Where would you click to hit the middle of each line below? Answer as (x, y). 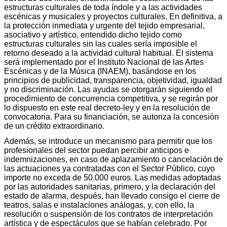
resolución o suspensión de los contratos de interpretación (108, 214)
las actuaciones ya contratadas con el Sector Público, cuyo (109, 168)
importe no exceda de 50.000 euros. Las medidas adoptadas (112, 177)
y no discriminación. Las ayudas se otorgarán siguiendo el (108, 89)
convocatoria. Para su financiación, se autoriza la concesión (111, 117)
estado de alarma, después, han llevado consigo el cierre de (112, 196)
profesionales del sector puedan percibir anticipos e (97, 150)
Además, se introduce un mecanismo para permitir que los (108, 141)
